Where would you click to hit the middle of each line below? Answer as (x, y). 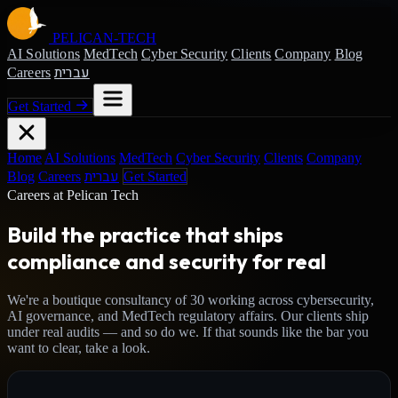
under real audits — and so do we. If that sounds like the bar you (188, 331)
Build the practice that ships (145, 234)
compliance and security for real (167, 261)
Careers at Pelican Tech (73, 195)
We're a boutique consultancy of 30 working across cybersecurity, (191, 299)
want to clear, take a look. (79, 347)
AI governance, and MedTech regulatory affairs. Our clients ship (188, 315)
